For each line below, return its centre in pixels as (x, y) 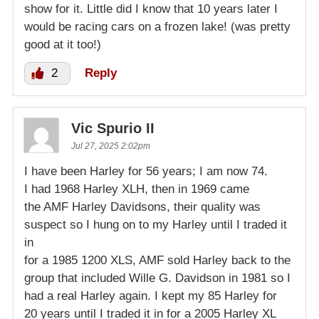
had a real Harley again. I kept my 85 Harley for (151, 296)
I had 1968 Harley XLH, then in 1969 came (137, 189)
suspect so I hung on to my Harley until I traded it (156, 224)
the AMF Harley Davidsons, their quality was (142, 206)
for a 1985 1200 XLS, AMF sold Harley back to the (157, 260)
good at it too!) (63, 44)
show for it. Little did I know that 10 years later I (151, 9)
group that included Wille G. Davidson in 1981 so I (157, 278)
